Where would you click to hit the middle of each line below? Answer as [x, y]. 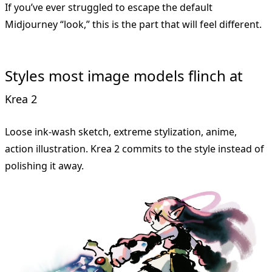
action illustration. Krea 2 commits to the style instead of [134, 149]
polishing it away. [44, 166]
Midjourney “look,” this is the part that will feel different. [133, 25]
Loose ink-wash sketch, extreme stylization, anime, [121, 132]
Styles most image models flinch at [124, 76]
